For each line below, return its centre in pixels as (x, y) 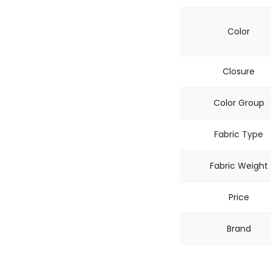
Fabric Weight (239, 165)
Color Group (239, 103)
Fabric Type (239, 134)
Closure (239, 71)
